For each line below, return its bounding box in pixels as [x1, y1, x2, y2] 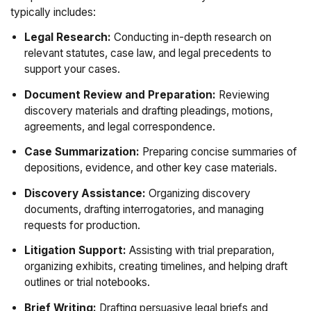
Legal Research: [24, 31, 111, 44]
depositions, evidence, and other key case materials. [24, 161, 277, 175]
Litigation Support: [24, 244, 126, 258]
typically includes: [10, 5, 96, 19]
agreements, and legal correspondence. [24, 119, 215, 133]
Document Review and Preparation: [24, 87, 216, 101]
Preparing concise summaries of [139, 145, 297, 159]
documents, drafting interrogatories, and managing [24, 202, 264, 216]
